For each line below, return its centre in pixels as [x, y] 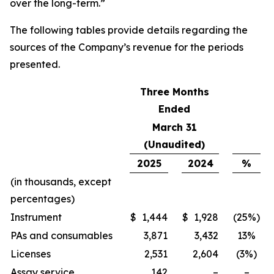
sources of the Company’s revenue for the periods [127, 47]
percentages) [43, 199]
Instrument [36, 217]
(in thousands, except [61, 182]
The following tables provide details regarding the [129, 30]
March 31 [174, 127]
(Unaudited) [174, 144]
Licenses [31, 254]
